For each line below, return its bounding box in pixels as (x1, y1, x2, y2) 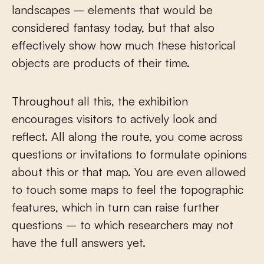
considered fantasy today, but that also (12, 20, 214, 35)
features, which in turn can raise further (12, 200, 219, 215)
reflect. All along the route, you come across (12, 129, 243, 144)
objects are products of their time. (12, 55, 190, 71)
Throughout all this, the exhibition (12, 94, 188, 109)
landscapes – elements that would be (12, 2, 213, 18)
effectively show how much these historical (12, 38, 236, 53)
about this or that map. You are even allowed (12, 164, 246, 180)
